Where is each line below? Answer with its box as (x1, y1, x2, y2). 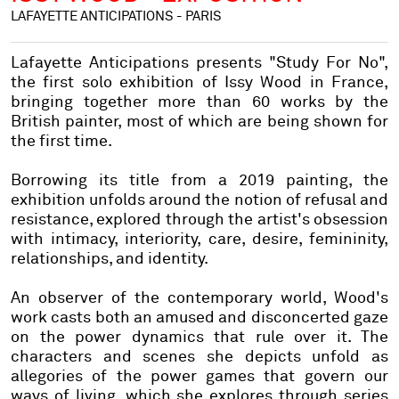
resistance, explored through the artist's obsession (11, 212, 388, 229)
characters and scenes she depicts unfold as (11, 349, 388, 366)
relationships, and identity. (11, 251, 208, 268)
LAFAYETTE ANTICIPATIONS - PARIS (11, 9, 222, 23)
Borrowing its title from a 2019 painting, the (11, 173, 388, 190)
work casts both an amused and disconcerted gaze (11, 310, 388, 327)
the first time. (11, 134, 112, 151)
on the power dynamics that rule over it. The (11, 330, 388, 346)
